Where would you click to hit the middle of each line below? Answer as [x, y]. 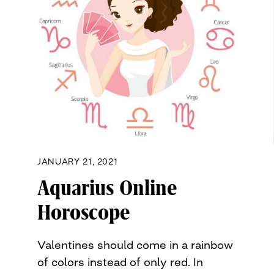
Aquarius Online [107, 188]
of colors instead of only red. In [120, 261]
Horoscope [84, 213]
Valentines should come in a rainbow [135, 244]
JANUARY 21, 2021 [78, 161]
